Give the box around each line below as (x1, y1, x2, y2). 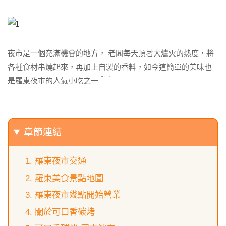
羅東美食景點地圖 (34, 173, 103, 183)
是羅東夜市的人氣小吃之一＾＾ (8, 75, 114, 85)
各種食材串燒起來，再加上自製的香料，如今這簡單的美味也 (8, 62, 212, 72)
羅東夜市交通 (34, 156, 86, 166)
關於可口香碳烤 (34, 206, 95, 217)
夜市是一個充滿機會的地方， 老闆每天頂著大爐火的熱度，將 (8, 48, 214, 58)
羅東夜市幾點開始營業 (34, 190, 121, 200)
